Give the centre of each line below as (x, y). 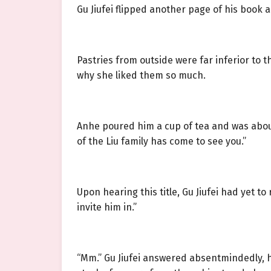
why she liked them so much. (141, 76)
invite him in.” (107, 207)
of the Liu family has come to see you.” (162, 142)
